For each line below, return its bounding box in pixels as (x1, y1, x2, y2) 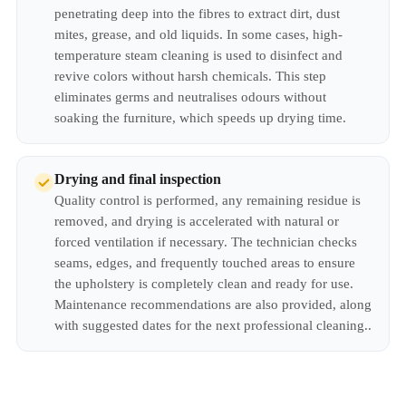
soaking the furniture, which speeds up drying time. (54, 111, 346, 125)
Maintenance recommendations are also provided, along (54, 297, 372, 312)
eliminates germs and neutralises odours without (54, 90, 326, 104)
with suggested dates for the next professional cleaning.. (54, 318, 372, 333)
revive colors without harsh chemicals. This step (54, 69, 326, 83)
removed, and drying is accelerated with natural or (54, 214, 339, 228)
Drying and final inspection (54, 171, 221, 187)
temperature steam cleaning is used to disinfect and (54, 48, 343, 63)
